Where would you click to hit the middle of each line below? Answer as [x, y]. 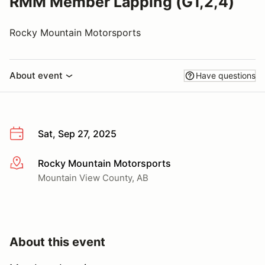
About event [36, 75]
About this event [57, 242]
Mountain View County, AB [93, 177]
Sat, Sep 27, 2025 [77, 134]
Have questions [226, 75]
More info [30, 164]
